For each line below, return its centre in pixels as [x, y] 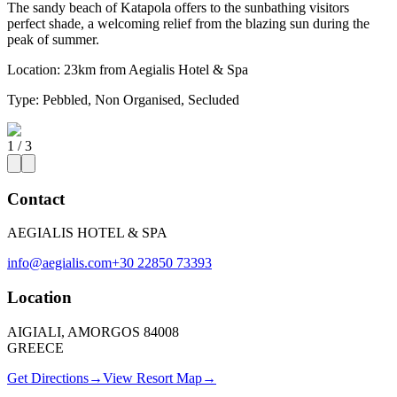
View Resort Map [152, 378]
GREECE [35, 347]
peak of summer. [53, 39]
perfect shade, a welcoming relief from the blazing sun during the [188, 23]
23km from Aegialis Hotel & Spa [156, 69]
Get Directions [48, 378]
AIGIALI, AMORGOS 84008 [93, 331]
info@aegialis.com [59, 263]
